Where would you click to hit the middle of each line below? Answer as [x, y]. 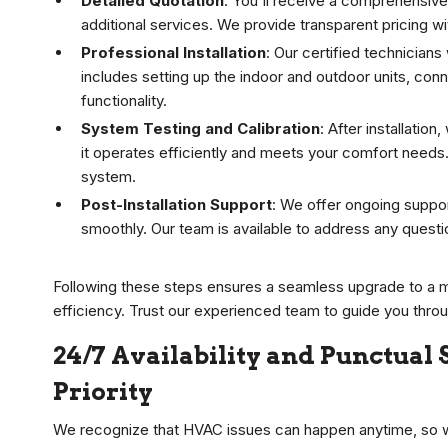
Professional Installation [173, 53]
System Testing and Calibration [200, 129]
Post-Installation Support [176, 205]
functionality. [124, 101]
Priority [103, 392]
